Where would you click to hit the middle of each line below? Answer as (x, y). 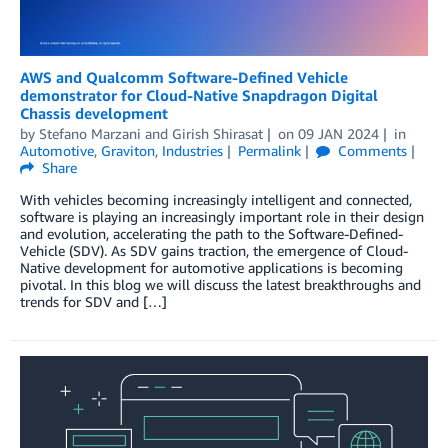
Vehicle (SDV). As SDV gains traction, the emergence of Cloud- (214, 250)
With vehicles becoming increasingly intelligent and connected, (216, 199)
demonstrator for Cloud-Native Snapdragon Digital (199, 94)
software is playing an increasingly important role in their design (222, 216)
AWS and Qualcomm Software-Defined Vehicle (184, 76)
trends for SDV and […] (93, 301)
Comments (370, 150)
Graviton (128, 150)
